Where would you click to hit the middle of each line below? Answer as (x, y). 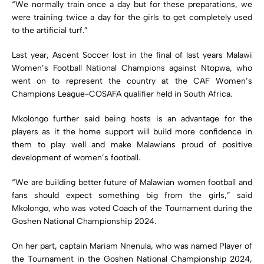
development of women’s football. (76, 157)
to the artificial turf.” (50, 30)
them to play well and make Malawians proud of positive (132, 144)
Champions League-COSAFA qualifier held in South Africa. (122, 94)
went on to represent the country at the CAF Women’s (132, 81)
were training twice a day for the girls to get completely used (132, 17)
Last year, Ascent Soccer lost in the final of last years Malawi (132, 55)
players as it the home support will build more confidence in (132, 131)
